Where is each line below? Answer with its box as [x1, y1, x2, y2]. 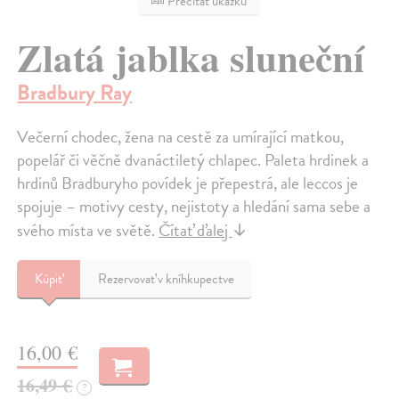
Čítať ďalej [159, 217, 232, 244]
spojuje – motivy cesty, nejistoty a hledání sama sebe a [17, 193, 371, 220]
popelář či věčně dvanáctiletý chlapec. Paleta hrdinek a [17, 147, 370, 174]
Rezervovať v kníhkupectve [98, 269, 235, 289]
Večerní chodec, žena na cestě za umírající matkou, [17, 124, 345, 151]
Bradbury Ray [17, 77, 133, 110]
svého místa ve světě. [17, 217, 159, 244]
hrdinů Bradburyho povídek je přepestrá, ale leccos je [17, 170, 359, 197]
